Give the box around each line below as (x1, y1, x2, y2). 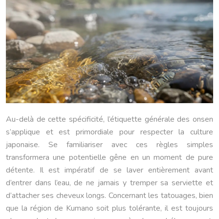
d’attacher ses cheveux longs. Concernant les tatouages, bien (6, 190, 213, 201)
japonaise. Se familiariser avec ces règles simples (6, 139, 213, 150)
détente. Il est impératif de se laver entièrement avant (6, 164, 213, 175)
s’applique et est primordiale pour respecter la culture (6, 126, 213, 137)
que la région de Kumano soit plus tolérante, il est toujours (6, 202, 213, 214)
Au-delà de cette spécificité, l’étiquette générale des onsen (6, 113, 213, 125)
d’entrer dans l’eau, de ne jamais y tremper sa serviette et (6, 177, 213, 188)
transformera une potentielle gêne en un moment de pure (6, 152, 213, 163)
